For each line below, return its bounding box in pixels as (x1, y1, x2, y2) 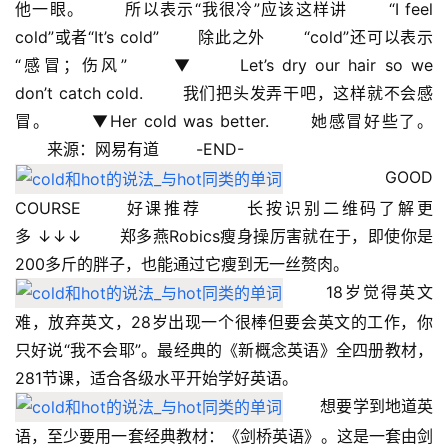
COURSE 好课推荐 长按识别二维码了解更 (15, 197, 433, 218)
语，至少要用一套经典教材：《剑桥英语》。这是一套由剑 (15, 425, 433, 446)
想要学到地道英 (283, 395, 433, 416)
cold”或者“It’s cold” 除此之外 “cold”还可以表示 (15, 27, 433, 48)
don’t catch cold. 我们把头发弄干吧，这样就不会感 (15, 83, 433, 104)
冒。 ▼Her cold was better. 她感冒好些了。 (15, 111, 433, 132)
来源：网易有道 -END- (15, 139, 244, 160)
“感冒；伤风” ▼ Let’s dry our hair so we (15, 55, 433, 76)
